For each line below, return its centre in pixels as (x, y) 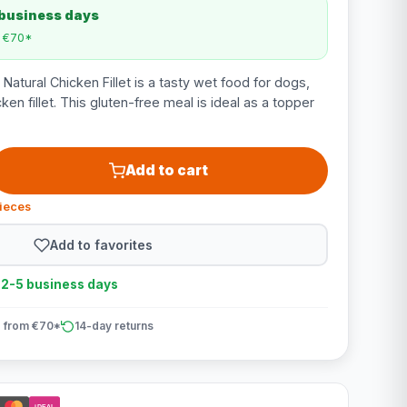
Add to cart (167, 170)
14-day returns (114, 326)
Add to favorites (102, 244)
